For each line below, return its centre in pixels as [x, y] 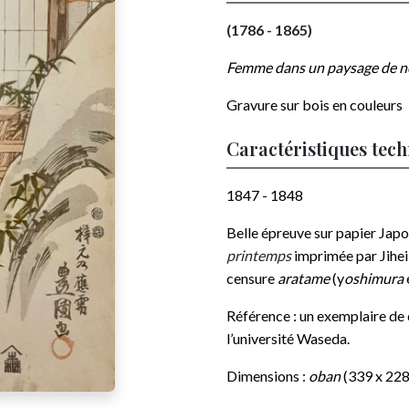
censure [252, 278]
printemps [259, 255]
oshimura [375, 278]
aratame [305, 278]
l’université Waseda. [288, 338]
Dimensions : [267, 376]
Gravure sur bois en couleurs [315, 105]
